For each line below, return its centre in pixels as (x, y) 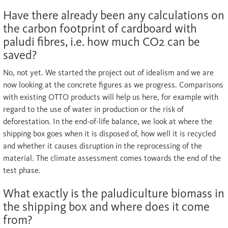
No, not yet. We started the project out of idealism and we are (108, 73)
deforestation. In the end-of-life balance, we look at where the (108, 121)
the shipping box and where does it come (106, 206)
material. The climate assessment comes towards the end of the (112, 158)
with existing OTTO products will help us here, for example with (111, 97)
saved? (20, 55)
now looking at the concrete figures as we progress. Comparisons (113, 85)
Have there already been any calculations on (114, 15)
